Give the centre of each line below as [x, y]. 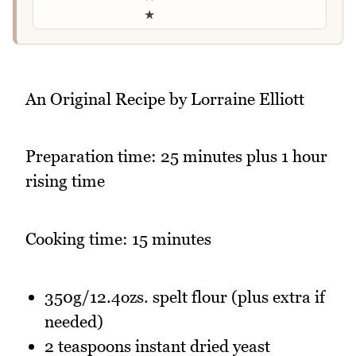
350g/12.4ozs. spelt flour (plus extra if [185, 296]
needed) [74, 321]
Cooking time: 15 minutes [118, 239]
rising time [65, 181]
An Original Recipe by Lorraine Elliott [165, 99]
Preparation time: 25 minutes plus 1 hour [176, 157]
